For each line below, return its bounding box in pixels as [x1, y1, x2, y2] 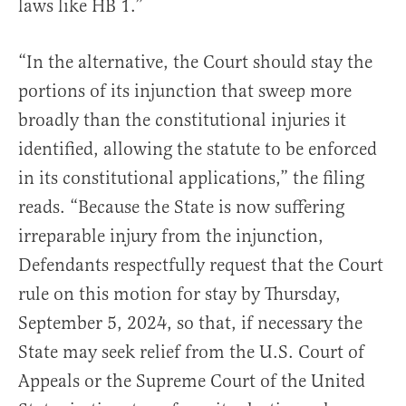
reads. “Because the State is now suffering [18, 196, 344, 219]
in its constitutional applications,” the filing [18, 167, 364, 190]
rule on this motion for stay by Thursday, [18, 283, 341, 306]
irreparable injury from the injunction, [18, 225, 324, 248]
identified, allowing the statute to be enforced [18, 138, 377, 161]
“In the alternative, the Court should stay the [18, 51, 372, 74]
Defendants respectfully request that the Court [18, 254, 383, 277]
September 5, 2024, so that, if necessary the [18, 312, 362, 335]
